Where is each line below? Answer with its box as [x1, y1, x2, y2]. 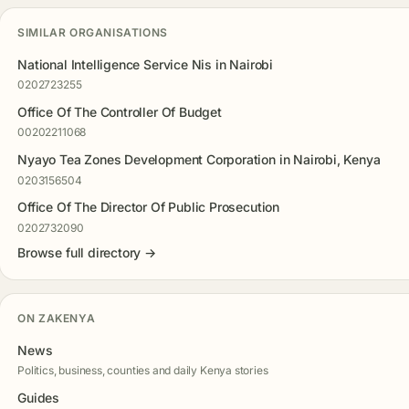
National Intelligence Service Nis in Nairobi [17, 56, 273, 72]
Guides [17, 389, 60, 405]
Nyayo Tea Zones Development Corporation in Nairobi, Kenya [17, 152, 381, 168]
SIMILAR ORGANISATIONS [17, 26, 168, 40]
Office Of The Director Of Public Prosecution [17, 199, 279, 215]
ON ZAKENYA [17, 311, 96, 326]
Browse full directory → [17, 245, 156, 261]
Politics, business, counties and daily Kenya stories [17, 363, 268, 378]
